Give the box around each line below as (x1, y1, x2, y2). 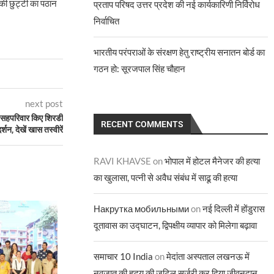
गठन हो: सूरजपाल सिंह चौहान (94, 63, 186, 74)
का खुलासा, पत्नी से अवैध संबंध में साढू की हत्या (94, 172, 238, 183)
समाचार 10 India (94, 251, 154, 262)
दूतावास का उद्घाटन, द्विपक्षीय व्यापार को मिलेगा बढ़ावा (94, 220, 257, 231)
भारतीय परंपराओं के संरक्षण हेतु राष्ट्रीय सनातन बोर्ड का (94, 46, 265, 57)
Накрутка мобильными (94, 203, 190, 214)
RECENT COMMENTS (101, 119, 184, 129)
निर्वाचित (94, 15, 120, 26)
